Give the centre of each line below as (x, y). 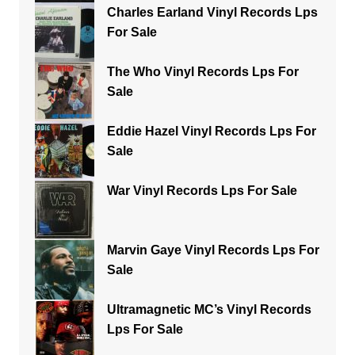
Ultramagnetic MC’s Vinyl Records (209, 309)
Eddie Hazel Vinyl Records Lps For (211, 131)
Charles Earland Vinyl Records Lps (212, 12)
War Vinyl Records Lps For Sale (202, 191)
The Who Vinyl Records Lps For (202, 72)
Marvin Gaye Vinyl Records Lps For (213, 250)
